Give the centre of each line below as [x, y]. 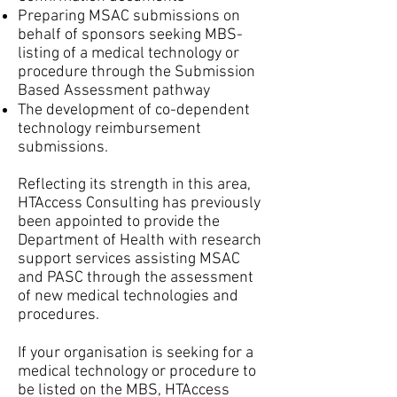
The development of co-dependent [134, 110]
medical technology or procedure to [137, 372]
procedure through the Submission [136, 72]
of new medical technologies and [128, 296]
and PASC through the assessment [136, 278]
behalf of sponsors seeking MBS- [130, 35]
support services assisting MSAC [129, 259]
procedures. [58, 315]
